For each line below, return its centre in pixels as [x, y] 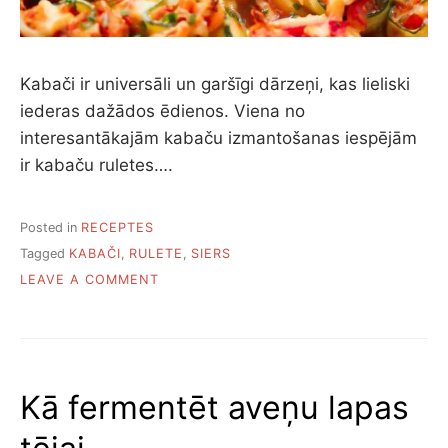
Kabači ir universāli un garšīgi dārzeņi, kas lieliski [215, 84]
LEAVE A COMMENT [89, 280]
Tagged [44, 254]
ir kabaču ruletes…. [96, 165]
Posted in [50, 227]
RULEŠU [185, 339]
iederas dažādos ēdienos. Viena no [162, 111]
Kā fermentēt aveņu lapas [214, 408]
